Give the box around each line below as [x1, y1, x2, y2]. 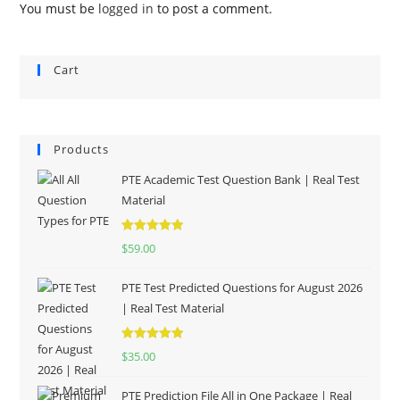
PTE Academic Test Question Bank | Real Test [121, 171, 361, 187]
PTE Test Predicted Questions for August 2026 [121, 279, 363, 296]
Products [54, 140, 110, 157]
